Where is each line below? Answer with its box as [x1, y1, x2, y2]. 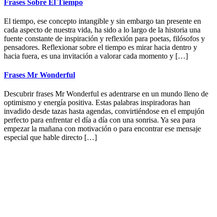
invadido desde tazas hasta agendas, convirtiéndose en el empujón [4, 107, 204, 116]
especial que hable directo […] [4, 133, 97, 142]
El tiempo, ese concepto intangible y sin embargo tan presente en [4, 16, 201, 25]
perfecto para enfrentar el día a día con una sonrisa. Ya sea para [4, 116, 195, 124]
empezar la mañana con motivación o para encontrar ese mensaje [4, 124, 201, 133]
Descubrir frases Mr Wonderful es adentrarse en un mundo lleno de [4, 90, 208, 98]
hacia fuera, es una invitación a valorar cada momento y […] [4, 51, 188, 60]
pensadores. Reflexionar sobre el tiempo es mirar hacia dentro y [4, 43, 197, 51]
